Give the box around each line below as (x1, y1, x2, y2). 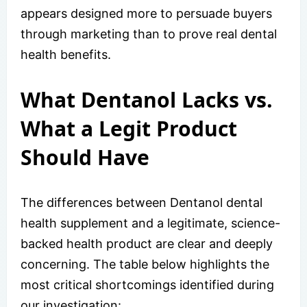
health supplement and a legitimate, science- (21, 216, 280, 231)
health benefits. (21, 47, 111, 62)
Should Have (21, 143, 149, 172)
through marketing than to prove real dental (21, 27, 277, 42)
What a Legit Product (21, 114, 237, 143)
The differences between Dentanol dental (21, 195, 262, 210)
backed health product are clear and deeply (21, 236, 273, 251)
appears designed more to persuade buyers (21, 6, 272, 21)
